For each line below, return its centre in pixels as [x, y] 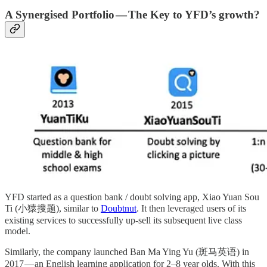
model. [18, 231]
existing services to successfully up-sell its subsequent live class [123, 220]
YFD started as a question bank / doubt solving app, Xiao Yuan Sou [132, 197]
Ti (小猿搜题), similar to [53, 208]
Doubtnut [119, 208]
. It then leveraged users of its [191, 208]
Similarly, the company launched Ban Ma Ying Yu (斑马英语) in [127, 252]
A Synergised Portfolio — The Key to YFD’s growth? [132, 14]
